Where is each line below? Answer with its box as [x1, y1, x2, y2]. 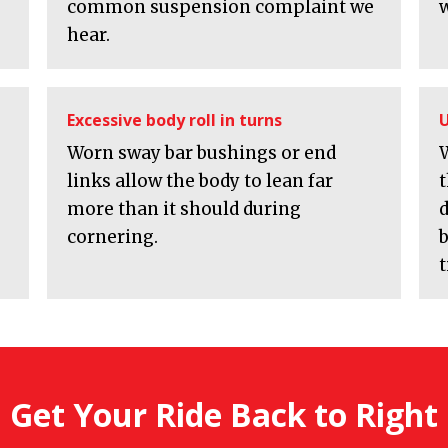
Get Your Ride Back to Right [10, 393, 438, 437]
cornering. [66, 226, 158, 249]
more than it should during [66, 198, 301, 221]
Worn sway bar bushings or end [66, 142, 336, 165]
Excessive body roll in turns [66, 109, 282, 132]
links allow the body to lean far [66, 170, 333, 193]
